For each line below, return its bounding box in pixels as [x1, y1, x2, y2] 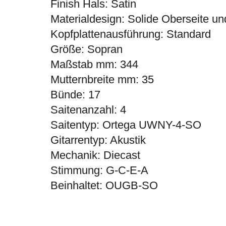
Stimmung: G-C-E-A [50, 164, 148, 177]
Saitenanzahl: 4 [50, 103, 126, 117]
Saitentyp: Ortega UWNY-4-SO [50, 119, 201, 132]
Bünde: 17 [50, 88, 100, 101]
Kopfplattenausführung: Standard [50, 28, 211, 41]
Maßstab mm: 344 [50, 58, 138, 71]
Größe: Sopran [50, 43, 123, 56]
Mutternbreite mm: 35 [50, 73, 154, 86]
